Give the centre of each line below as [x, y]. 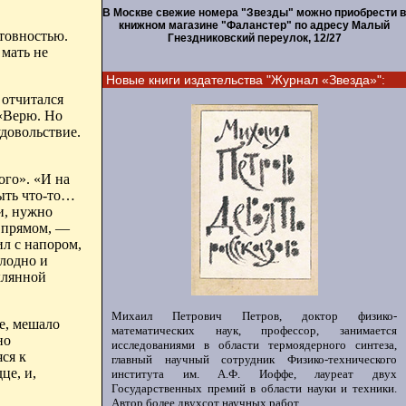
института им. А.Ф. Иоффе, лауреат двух [254, 374]
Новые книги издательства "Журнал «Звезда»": [246, 80]
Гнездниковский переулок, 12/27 [254, 38]
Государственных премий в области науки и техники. [254, 388]
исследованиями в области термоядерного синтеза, [254, 345]
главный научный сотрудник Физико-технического [254, 359]
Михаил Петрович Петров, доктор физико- [254, 316]
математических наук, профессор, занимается [254, 330]
